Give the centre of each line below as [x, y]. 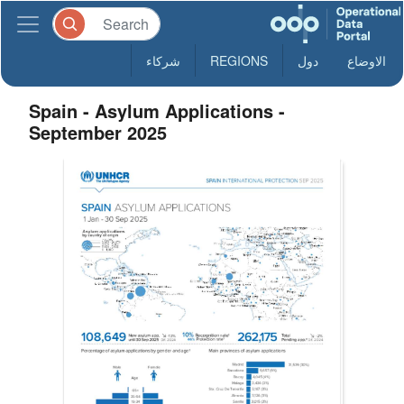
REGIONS [239, 60]
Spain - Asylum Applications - [157, 110]
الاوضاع [367, 60]
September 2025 [98, 132]
